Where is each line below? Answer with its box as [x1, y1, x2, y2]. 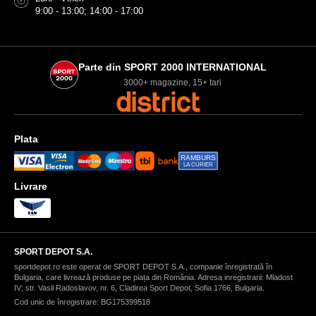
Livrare [14, 180, 47, 192]
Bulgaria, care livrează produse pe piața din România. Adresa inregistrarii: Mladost [14, 272, 293, 281]
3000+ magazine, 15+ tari [123, 77, 221, 87]
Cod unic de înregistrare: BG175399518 [14, 297, 150, 306]
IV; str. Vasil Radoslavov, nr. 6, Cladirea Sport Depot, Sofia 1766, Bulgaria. [14, 283, 265, 292]
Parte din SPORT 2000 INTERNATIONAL [78, 61, 267, 73]
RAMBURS [180, 153, 216, 162]
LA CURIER [183, 161, 213, 168]
